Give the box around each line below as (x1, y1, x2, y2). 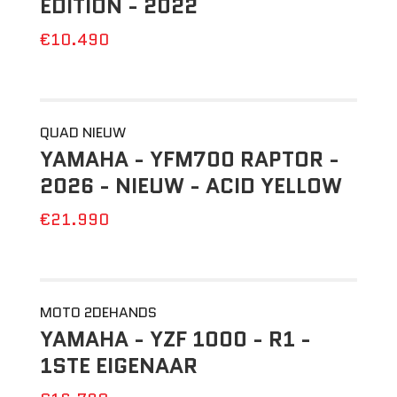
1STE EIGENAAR (39, 350, 198, 381)
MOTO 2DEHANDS (39, 302, 157, 323)
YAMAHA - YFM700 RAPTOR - (39, 144, 339, 175)
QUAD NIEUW (39, 122, 126, 143)
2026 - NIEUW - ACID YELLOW (39, 170, 342, 201)
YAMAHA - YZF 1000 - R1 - (39, 323, 311, 354)
